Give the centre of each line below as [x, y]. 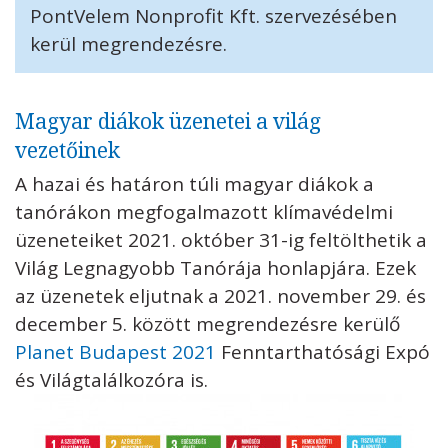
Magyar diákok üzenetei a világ [168, 121]
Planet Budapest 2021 [115, 352]
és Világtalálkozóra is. [114, 380]
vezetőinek [70, 150]
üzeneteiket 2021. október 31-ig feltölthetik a [221, 240]
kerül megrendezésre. [128, 44]
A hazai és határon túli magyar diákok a [194, 184]
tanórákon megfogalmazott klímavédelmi [204, 212]
